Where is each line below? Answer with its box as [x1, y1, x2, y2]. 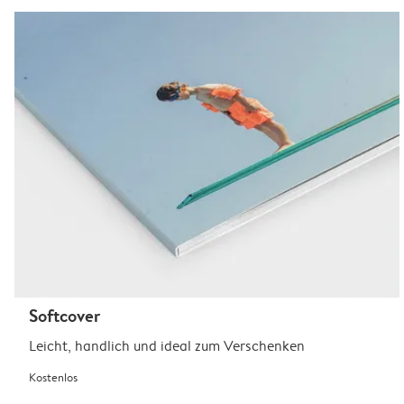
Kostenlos [29, 369, 78, 386]
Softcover [29, 304, 100, 328]
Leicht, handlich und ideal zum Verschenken [29, 336, 305, 356]
